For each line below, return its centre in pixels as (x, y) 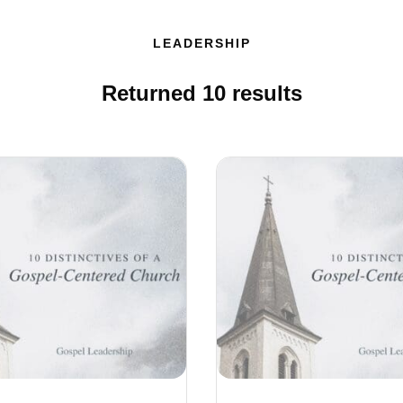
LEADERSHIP (201, 43)
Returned (152, 93)
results (264, 93)
